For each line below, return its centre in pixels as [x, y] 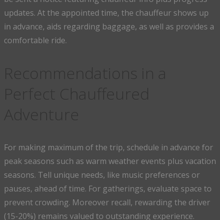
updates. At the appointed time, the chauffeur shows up [106, 13]
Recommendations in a [85, 73]
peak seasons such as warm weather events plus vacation [110, 161]
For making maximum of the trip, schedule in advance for [109, 148]
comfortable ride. [35, 41]
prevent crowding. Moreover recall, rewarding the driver [107, 203]
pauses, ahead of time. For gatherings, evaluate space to [108, 189]
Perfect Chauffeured [77, 94]
